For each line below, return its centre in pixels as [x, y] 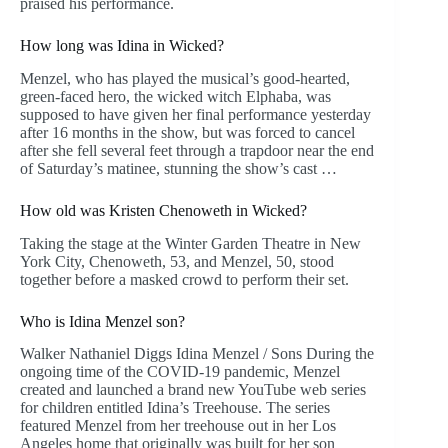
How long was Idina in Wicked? [122, 46]
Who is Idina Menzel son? [102, 321]
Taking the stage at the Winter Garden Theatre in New [190, 243]
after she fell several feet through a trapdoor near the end [197, 150]
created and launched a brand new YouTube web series [193, 390]
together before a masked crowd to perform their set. [184, 279]
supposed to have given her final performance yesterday [195, 114]
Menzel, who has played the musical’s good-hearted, [185, 78]
